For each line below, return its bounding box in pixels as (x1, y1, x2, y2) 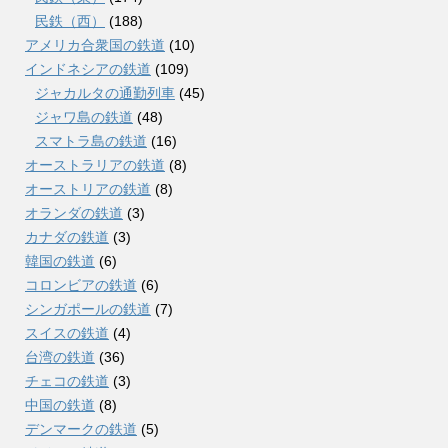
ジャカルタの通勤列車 (35, 85, 175, 102)
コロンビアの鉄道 (25, 277, 137, 294)
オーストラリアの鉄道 (25, 157, 165, 174)
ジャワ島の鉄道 (35, 109, 133, 126)
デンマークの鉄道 (25, 421, 137, 438)
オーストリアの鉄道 (25, 181, 151, 198)
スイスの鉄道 (25, 325, 109, 342)
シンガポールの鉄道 (25, 301, 151, 318)
